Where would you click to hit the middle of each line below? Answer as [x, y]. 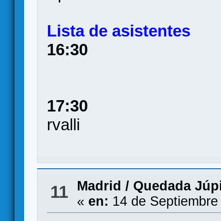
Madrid [99, 186]
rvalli [64, 125]
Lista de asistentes [119, 31]
